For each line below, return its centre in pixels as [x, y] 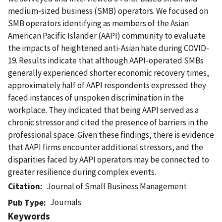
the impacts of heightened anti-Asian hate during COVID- [109, 48]
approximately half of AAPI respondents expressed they [107, 85]
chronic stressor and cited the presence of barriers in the [108, 122]
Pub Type [26, 202]
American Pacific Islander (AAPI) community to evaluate [107, 35]
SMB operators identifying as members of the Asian [98, 23]
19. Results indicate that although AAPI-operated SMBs [106, 60]
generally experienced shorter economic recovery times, [109, 73]
